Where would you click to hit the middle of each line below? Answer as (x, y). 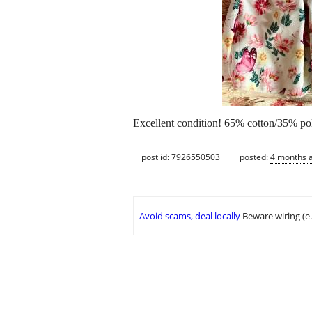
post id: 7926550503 (181, 157)
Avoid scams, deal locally (190, 216)
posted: (255, 157)
